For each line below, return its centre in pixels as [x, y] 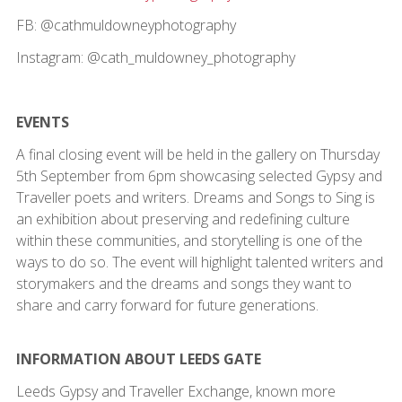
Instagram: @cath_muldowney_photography [155, 57]
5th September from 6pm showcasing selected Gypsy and [199, 175]
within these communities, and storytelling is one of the [189, 240]
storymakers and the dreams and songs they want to [184, 283]
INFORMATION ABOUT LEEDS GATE [138, 358]
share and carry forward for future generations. [167, 305]
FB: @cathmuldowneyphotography [126, 25]
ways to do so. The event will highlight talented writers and [199, 262]
